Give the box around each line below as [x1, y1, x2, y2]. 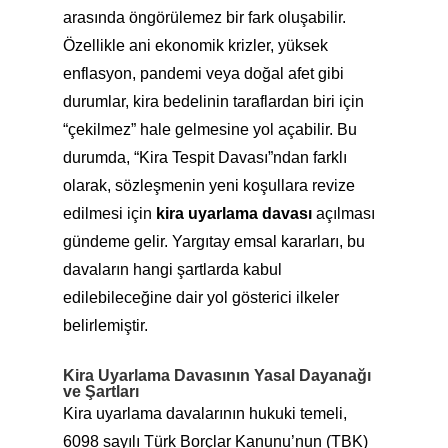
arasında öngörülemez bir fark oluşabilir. [62, 9, 346, 26]
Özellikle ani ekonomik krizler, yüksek [62, 37, 328, 54]
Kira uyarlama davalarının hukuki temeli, [62, 405, 347, 422]
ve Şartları [62, 383, 139, 400]
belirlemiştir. [62, 317, 148, 334]
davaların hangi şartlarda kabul [62, 261, 282, 278]
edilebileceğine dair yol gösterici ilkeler [62, 289, 339, 306]
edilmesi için [62, 205, 156, 222]
